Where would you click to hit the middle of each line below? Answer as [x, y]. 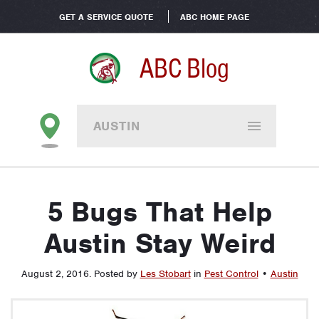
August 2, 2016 [55, 274]
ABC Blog [184, 68]
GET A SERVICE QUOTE [106, 17]
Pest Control [231, 274]
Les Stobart [165, 274]
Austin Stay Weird [159, 244]
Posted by [117, 274]
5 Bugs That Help [159, 212]
